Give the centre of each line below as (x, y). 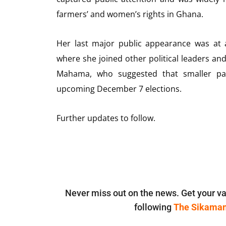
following (154, 208)
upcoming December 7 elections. (119, 89)
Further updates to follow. (106, 118)
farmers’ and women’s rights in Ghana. (130, 14)
